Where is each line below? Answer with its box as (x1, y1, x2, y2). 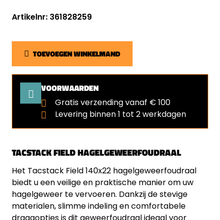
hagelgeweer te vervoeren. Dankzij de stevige (12, 189, 188, 200)
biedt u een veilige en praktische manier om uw (12, 177, 193, 188)
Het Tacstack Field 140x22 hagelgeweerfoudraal (12, 165, 196, 176)
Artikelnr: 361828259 (12, 11, 92, 23)
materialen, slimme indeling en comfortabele (12, 200, 186, 212)
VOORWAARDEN (41, 82, 99, 94)
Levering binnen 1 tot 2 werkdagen (55, 109, 186, 120)
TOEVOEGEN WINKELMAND (33, 48, 120, 59)
